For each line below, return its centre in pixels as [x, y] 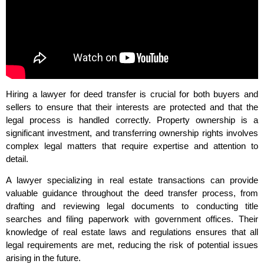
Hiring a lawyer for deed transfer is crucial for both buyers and [132, 94]
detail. [17, 159]
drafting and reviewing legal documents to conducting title [132, 206]
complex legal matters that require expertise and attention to [132, 146]
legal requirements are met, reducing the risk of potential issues [132, 245]
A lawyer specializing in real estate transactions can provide [132, 180]
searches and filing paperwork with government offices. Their [132, 219]
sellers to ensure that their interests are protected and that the [132, 107]
